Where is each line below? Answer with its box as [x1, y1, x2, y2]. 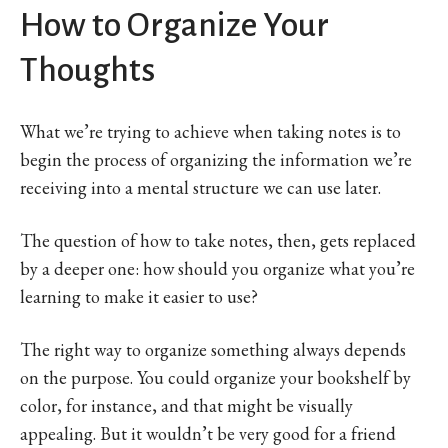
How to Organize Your [20, 6, 329, 43]
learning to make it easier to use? [20, 284, 258, 308]
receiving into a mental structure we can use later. [20, 175, 381, 199]
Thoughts [20, 51, 155, 88]
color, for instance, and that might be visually [20, 393, 353, 417]
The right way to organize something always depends [20, 337, 406, 361]
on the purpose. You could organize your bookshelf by [20, 365, 411, 389]
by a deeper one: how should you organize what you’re [20, 256, 415, 280]
